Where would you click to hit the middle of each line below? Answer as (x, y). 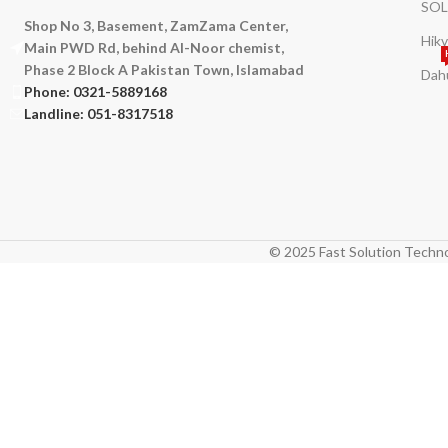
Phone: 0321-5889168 (95, 92)
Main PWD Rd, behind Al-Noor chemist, (154, 48)
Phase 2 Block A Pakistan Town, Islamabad (164, 70)
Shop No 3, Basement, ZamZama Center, (156, 26)
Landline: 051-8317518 (98, 114)
